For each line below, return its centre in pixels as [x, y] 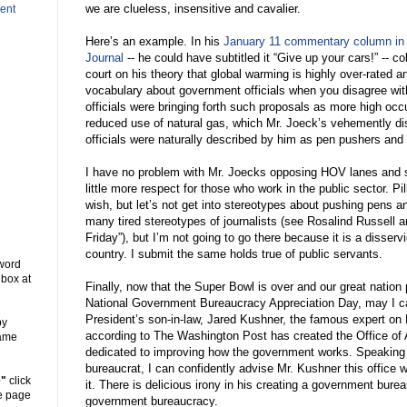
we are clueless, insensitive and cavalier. [193, 9]
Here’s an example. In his [154, 42]
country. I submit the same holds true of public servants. [234, 254]
